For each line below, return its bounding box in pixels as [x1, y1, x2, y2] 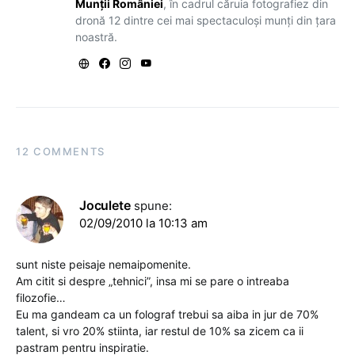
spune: [134, 198, 173, 214]
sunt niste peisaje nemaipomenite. [16, 258, 191, 272]
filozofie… [16, 291, 66, 305]
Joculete [79, 197, 131, 214]
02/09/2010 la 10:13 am [79, 216, 208, 231]
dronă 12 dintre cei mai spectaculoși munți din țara [74, 13, 336, 28]
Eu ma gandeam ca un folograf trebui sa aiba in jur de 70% [16, 307, 319, 322]
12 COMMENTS [16, 145, 105, 158]
